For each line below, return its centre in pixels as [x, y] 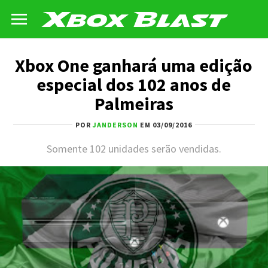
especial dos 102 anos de [134, 84]
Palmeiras [134, 103]
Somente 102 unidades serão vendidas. [134, 149]
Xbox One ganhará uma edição [134, 65]
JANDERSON [116, 125]
